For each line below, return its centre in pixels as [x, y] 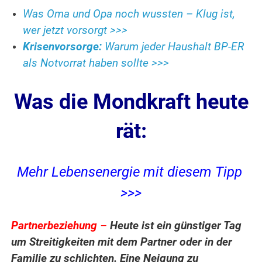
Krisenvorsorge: [64, 47]
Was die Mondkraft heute [131, 102]
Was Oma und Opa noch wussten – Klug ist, [129, 14]
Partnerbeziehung [54, 226]
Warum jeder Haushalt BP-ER [175, 47]
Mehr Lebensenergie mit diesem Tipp [131, 172]
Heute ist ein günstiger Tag [176, 226]
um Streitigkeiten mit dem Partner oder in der [122, 242]
